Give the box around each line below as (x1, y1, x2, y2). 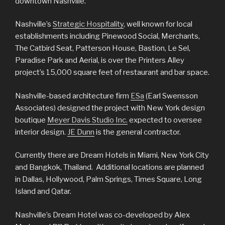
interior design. (15, 127, 67, 137)
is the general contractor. (94, 127, 181, 137)
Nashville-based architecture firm (15, 91, 131, 100)
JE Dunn (67, 127, 94, 137)
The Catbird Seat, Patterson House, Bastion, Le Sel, (15, 44, 190, 53)
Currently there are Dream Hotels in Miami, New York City (15, 151, 209, 160)
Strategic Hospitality (53, 20, 124, 29)
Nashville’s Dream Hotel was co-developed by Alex (15, 210, 190, 219)
